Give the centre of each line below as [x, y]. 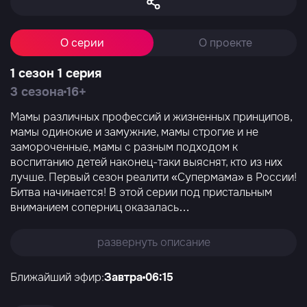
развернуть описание [153, 242]
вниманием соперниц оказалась [95, 207]
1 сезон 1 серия [56, 73]
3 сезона [37, 92]
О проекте [225, 43]
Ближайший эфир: [57, 277]
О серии [82, 43]
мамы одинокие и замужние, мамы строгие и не [134, 132]
